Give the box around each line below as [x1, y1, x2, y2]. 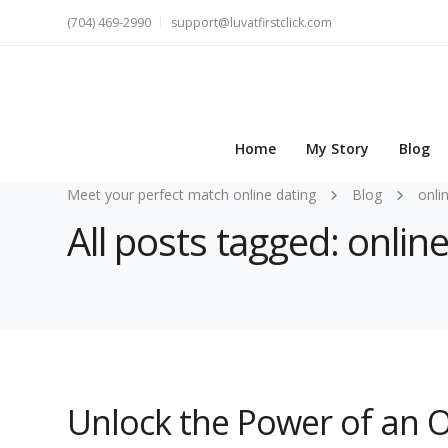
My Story [306, 139, 369, 159]
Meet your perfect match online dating [67, 185, 316, 204]
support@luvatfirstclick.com [171, 14, 332, 31]
